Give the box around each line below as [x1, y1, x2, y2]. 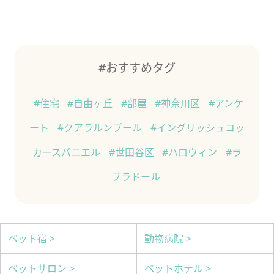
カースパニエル [32, 145, 103, 159]
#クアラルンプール [57, 120, 144, 135]
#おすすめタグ [98, 59, 176, 76]
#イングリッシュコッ [150, 120, 245, 135]
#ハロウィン [162, 145, 220, 159]
